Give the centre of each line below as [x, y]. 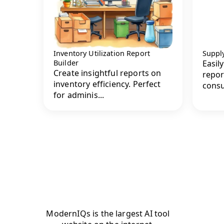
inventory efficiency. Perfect [107, 84]
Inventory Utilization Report [102, 53]
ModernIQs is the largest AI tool [108, 213]
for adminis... [79, 95]
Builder [66, 63]
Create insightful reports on [107, 73]
